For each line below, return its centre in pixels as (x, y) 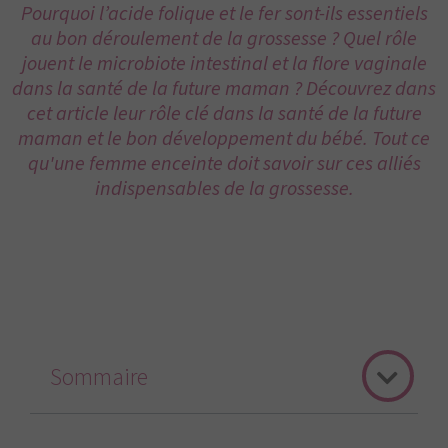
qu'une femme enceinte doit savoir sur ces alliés (224, 164)
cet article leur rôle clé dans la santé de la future (224, 114)
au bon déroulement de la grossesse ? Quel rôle (224, 39)
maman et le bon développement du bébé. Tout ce (224, 139)
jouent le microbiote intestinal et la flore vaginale (224, 64)
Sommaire (99, 377)
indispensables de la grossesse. (224, 189)
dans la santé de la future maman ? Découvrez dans (224, 89)
